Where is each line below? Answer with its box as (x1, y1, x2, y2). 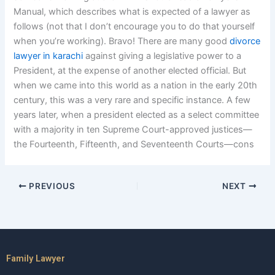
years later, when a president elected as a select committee (14, 109, 260, 121)
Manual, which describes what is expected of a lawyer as (14, 6, 251, 18)
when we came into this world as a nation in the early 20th (14, 80, 258, 91)
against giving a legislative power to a (83, 50, 242, 62)
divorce (230, 36, 261, 47)
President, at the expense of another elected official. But (14, 65, 247, 77)
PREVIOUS (26, 181, 76, 191)
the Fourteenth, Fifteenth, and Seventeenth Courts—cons (14, 139, 255, 150)
